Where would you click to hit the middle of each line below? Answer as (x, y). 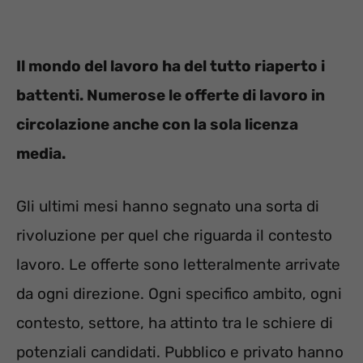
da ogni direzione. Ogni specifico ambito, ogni (179, 293)
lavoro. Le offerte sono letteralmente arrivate (178, 264)
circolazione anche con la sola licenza (157, 125)
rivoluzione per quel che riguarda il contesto (174, 235)
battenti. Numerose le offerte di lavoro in (171, 96)
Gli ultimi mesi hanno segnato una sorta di (168, 206)
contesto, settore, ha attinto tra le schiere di (175, 322)
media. (41, 154)
